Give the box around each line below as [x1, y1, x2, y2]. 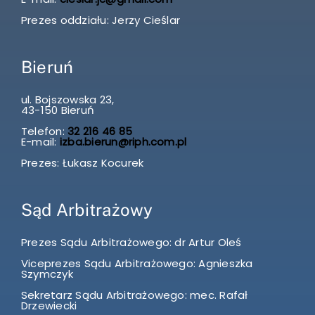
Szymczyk [20, 266, 73, 281]
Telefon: [20, 123, 65, 139]
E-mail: [20, 134, 60, 149]
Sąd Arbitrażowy [20, 199, 153, 219]
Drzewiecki [20, 297, 77, 313]
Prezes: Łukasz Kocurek [20, 155, 144, 170]
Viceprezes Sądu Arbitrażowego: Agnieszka [20, 255, 253, 271]
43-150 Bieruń [20, 102, 95, 117]
